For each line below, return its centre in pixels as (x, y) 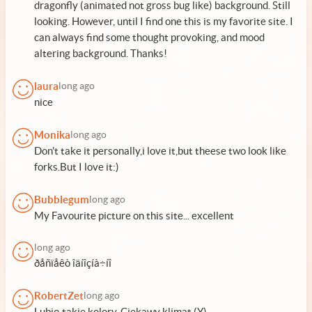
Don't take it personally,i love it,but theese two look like (160, 151)
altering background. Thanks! (101, 53)
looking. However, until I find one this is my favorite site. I (164, 21)
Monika (52, 135)
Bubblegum (62, 200)
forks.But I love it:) (77, 167)
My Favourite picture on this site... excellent (134, 216)
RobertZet (59, 296)
